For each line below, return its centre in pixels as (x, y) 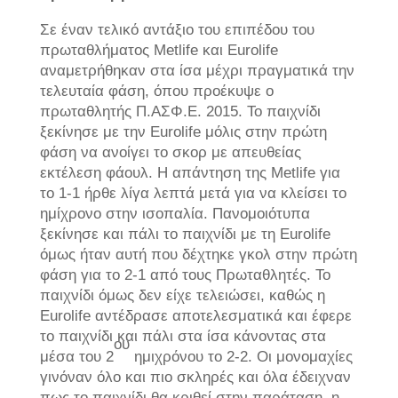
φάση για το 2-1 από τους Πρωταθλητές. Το (185, 274)
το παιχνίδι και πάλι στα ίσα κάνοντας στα (183, 335)
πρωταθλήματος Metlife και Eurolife (159, 49)
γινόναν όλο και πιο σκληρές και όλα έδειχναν (195, 376)
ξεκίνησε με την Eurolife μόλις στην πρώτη (183, 131)
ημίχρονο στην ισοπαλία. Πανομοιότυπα (175, 213)
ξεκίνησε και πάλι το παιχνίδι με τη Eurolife (185, 233)
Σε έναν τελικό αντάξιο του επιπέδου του (177, 29)
